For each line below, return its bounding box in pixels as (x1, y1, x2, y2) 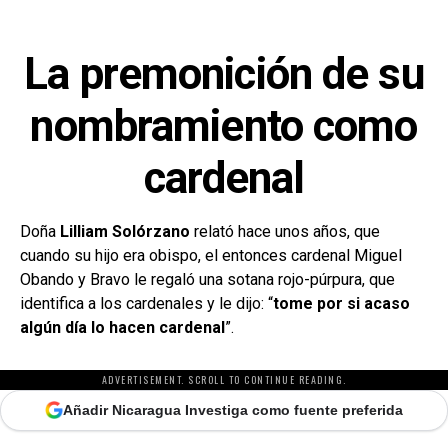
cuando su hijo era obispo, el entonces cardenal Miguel (20, 245, 402, 265)
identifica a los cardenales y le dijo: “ (20, 293, 273, 313)
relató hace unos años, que (190, 221, 380, 241)
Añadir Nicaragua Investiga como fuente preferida (63, 401, 403, 418)
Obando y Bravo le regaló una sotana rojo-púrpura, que (20, 269, 395, 289)
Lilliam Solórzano (60, 221, 190, 241)
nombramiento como (30, 99, 418, 152)
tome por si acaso (273, 293, 410, 313)
